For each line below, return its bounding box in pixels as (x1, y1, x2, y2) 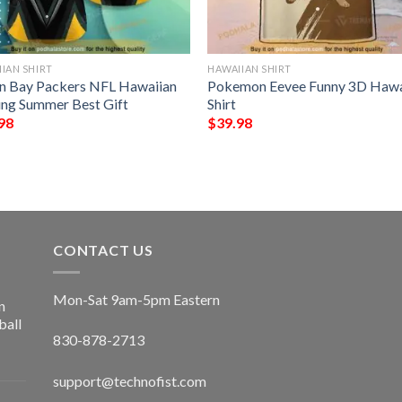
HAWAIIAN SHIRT (207, 62, 292, 74)
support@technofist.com (53, 372, 206, 390)
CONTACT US (53, 241, 153, 259)
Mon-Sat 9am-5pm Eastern (53, 290, 220, 308)
